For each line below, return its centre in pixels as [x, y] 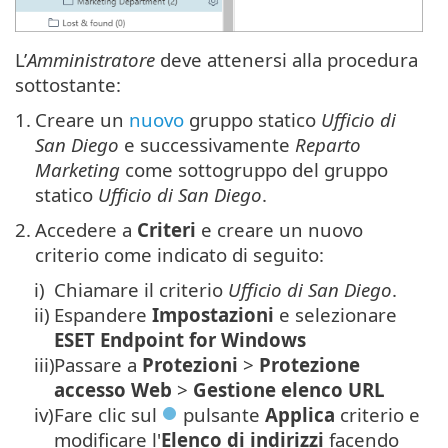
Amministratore [91, 60]
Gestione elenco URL [289, 390]
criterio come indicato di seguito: [179, 255]
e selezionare [335, 315]
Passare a [98, 365]
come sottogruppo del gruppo [254, 170]
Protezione [309, 365]
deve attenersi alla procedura [286, 60]
